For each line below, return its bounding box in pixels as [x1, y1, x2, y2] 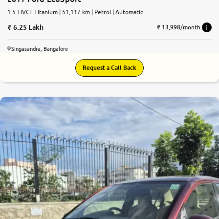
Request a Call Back [83, 64, 136, 71]
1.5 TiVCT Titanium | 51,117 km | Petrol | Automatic [7, 8, 143, 16]
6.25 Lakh [13, 22, 44, 31]
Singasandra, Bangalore [11, 45, 68, 52]
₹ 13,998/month [157, 23, 200, 31]
